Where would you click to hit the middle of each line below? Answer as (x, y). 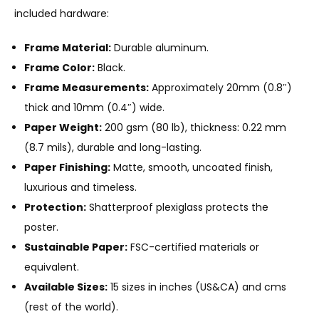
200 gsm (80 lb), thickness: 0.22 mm (194, 127)
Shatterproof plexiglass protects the (177, 207)
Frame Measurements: (87, 87)
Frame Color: (59, 67)
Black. (110, 67)
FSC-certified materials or (193, 247)
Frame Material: (68, 47)
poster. (41, 227)
